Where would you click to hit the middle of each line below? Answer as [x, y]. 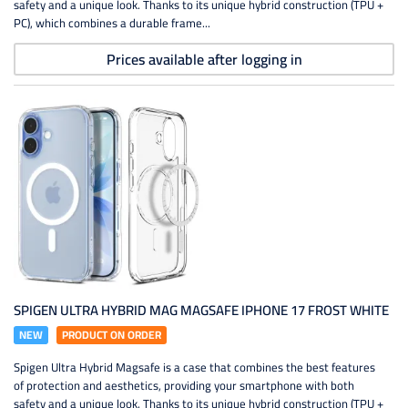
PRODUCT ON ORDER [112, 335]
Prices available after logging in [204, 59]
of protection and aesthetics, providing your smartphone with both [184, 385]
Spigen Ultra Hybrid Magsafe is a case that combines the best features [194, 367]
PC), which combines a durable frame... [112, 23]
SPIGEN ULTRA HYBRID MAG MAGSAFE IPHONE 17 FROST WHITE [201, 310]
